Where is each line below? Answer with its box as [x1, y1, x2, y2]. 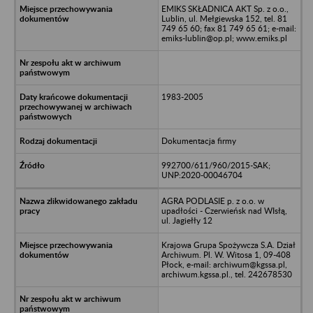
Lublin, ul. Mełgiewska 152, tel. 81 [161, 13, 287, 24]
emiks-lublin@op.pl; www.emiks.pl [161, 32, 287, 43]
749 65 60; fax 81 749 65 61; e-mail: [161, 22, 296, 34]
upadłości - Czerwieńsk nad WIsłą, [161, 205, 287, 216]
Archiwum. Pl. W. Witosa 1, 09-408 [161, 249, 291, 260]
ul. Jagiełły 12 [161, 214, 212, 226]
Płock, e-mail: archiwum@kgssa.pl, [161, 259, 287, 270]
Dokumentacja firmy [161, 135, 236, 146]
